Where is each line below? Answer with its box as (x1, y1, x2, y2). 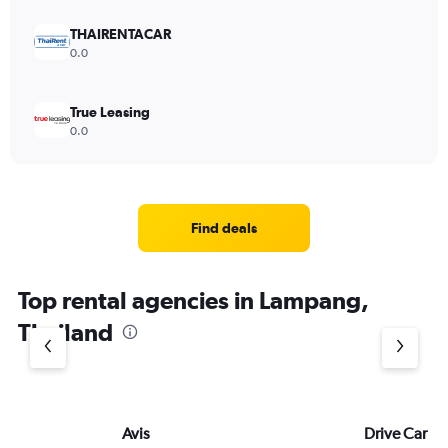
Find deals (191, 220, 257, 236)
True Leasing (70, 104, 150, 120)
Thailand (18, 318, 113, 346)
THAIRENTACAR (70, 26, 171, 42)
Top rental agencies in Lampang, (18, 286, 369, 314)
